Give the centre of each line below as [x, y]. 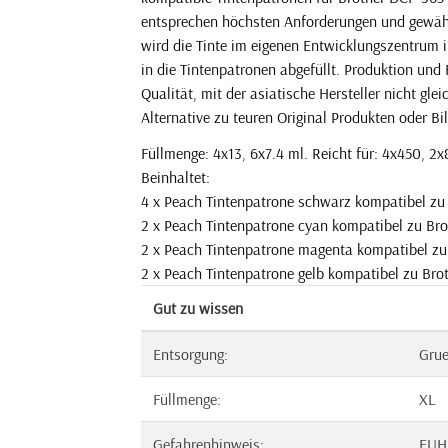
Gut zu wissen [198, 308]
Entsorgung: [190, 354]
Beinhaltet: [175, 177]
